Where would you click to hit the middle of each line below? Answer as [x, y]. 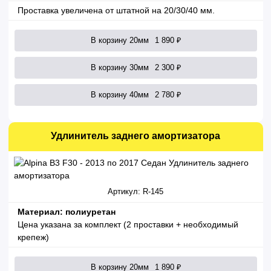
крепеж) [33, 237]
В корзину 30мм [119, 67]
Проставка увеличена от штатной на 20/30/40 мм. [116, 11]
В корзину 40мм [119, 95]
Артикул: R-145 [135, 192]
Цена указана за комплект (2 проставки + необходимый [128, 225]
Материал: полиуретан [66, 212]
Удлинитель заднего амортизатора [135, 136]
